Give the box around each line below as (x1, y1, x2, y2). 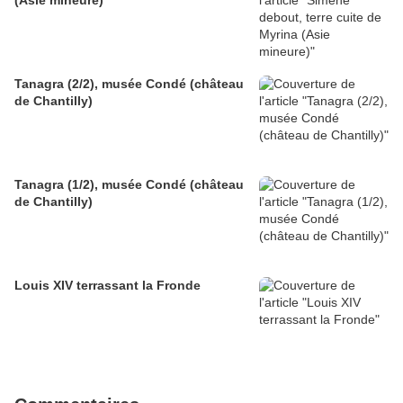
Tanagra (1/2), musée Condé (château (14, 177, 244, 193)
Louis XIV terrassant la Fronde (14, 278, 201, 293)
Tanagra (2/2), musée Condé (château (14, 76, 244, 92)
